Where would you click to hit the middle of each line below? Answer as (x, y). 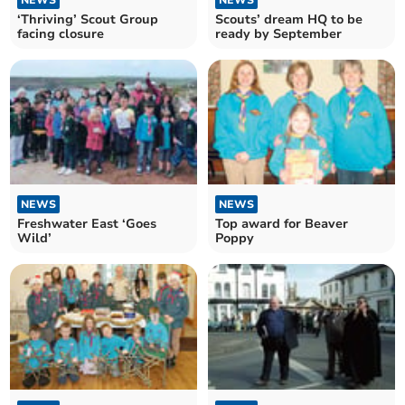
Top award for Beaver (282, 224)
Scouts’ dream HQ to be (289, 19)
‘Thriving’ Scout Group (88, 19)
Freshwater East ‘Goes (87, 224)
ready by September (278, 33)
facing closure (61, 33)
